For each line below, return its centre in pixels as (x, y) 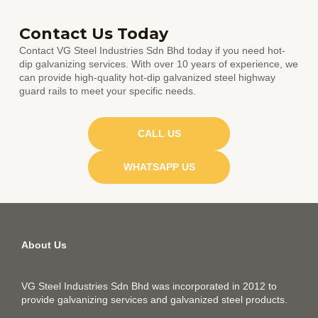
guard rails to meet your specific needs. (108, 91)
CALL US (159, 134)
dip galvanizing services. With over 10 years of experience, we (159, 64)
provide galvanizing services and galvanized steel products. (154, 300)
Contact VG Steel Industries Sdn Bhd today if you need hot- (153, 50)
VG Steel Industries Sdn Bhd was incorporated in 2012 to (149, 286)
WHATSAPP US (159, 168)
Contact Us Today (94, 33)
